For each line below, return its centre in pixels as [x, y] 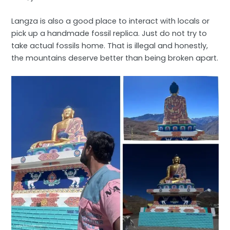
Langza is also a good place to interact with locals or [111, 21]
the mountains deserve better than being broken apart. [115, 58]
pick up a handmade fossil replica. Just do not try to [109, 34]
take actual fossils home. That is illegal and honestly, [110, 46]
